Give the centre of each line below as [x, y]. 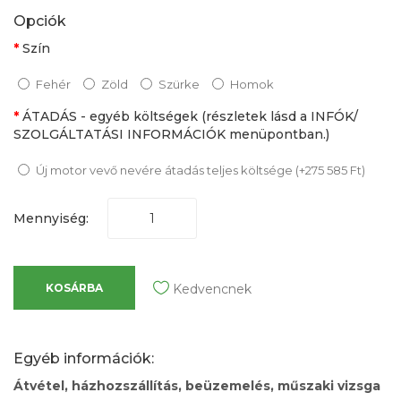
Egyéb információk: [84, 359]
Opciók [40, 21]
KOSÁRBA [74, 288]
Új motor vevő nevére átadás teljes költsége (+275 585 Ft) [200, 171]
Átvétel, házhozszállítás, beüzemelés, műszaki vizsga [197, 386]
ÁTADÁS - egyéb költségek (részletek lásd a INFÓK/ [190, 117]
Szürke [179, 85]
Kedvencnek [212, 290]
